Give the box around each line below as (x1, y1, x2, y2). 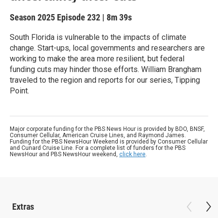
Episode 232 (57, 12, 100, 22)
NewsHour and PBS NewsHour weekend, (10, 151, 119, 158)
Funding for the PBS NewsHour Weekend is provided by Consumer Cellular (10, 138, 208, 145)
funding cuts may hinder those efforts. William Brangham (10, 65, 201, 74)
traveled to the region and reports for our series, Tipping (10, 75, 200, 85)
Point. (10, 86, 29, 95)
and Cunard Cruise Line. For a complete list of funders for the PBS (10, 145, 185, 151)
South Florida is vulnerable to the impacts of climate (10, 33, 186, 42)
